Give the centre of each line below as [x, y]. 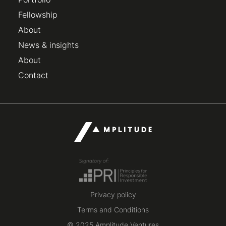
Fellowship [38, 15]
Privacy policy [113, 195]
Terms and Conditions [113, 210]
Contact [33, 75]
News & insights [48, 45]
